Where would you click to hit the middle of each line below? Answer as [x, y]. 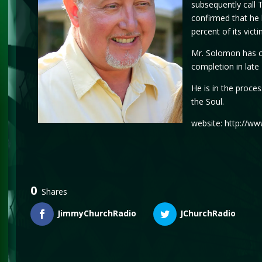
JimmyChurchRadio [97, 213]
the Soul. [207, 101]
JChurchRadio [208, 213]
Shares [55, 192]
